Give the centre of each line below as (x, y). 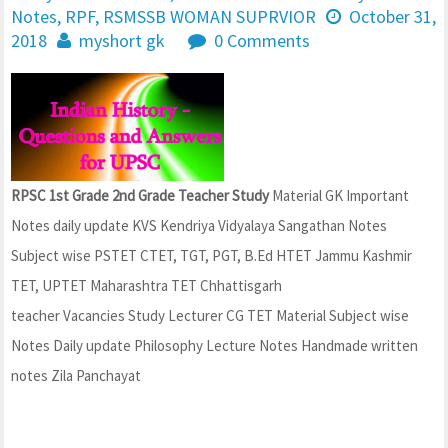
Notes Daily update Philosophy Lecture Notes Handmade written (214, 346)
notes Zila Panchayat (76, 376)
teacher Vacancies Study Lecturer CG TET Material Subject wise (210, 316)
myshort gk (122, 40)
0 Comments (262, 40)
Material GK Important (339, 196)
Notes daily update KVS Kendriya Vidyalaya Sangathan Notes (199, 226)
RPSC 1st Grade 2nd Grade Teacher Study (140, 196)
